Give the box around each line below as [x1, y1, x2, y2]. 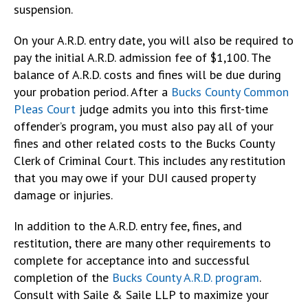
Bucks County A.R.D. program [112, 269, 259, 285]
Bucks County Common [171, 83, 289, 100]
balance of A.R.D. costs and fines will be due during [14, 66, 281, 82]
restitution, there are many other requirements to [14, 234, 271, 251]
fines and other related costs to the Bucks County [14, 135, 274, 151]
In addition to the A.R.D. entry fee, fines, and [14, 217, 242, 234]
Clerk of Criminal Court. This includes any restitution [14, 152, 285, 168]
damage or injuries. [14, 186, 113, 203]
